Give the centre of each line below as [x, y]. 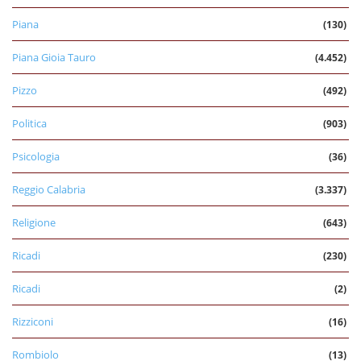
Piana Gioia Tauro [54, 58]
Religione [34, 223]
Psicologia [36, 157]
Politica [29, 124]
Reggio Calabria [49, 190]
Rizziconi [33, 322]
